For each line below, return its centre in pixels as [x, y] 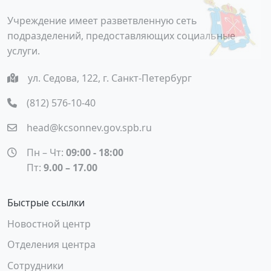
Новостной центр [49, 224]
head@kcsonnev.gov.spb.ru [89, 127]
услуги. [24, 51]
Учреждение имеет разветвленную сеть [102, 20]
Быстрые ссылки [46, 202]
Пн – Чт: [46, 152]
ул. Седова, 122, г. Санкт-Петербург [110, 78]
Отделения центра [51, 245]
